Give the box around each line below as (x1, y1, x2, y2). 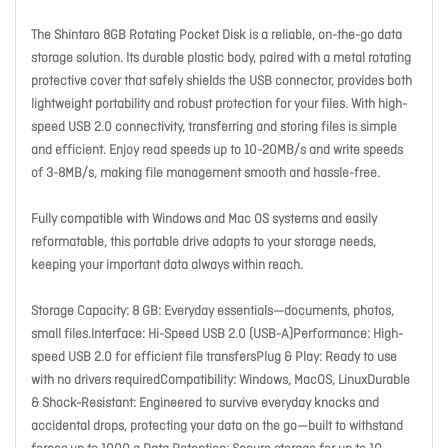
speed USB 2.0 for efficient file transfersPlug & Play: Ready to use (31, 349, 397, 367)
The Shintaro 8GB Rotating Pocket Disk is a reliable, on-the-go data (31, 27, 402, 45)
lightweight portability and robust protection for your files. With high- (31, 96, 407, 114)
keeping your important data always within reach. (31, 257, 303, 275)
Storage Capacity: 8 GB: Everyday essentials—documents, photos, (31, 303, 394, 321)
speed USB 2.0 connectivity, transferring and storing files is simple (31, 119, 397, 137)
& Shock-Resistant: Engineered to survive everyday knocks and (31, 395, 379, 413)
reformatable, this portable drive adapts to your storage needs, (31, 234, 376, 252)
